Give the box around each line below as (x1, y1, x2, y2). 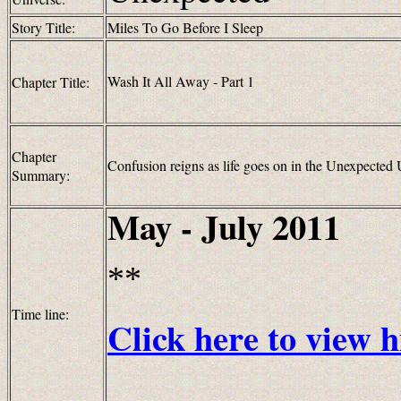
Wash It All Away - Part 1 (107, 72, 254, 90)
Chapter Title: (12, 73, 90, 91)
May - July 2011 (107, 201, 340, 252)
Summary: (12, 166, 70, 184)
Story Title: (12, 18, 75, 37)
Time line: (12, 304, 69, 323)
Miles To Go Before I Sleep (107, 18, 263, 37)
